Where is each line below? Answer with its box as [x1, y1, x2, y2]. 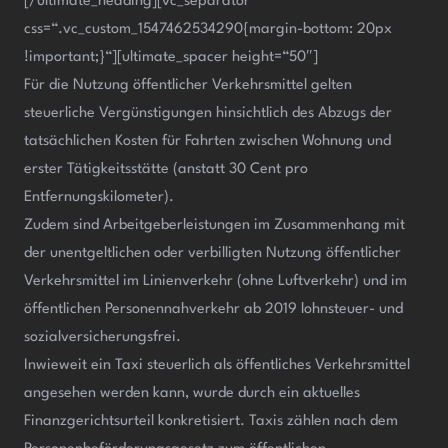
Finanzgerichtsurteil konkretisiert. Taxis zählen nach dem [24, 413, 398, 429]
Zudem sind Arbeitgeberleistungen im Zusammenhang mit [24, 217, 405, 233]
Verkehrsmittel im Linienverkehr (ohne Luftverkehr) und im [24, 273, 407, 289]
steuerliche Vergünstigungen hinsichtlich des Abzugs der [24, 105, 392, 121]
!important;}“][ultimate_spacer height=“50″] [24, 49, 318, 65]
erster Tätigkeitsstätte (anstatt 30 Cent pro [24, 161, 308, 177]
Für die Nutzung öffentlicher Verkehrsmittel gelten [24, 77, 352, 93]
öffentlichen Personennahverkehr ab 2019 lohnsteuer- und [24, 301, 403, 317]
